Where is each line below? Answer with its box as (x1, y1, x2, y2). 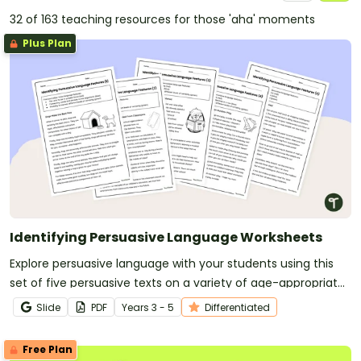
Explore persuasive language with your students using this (10, 255, 334, 272)
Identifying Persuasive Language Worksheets (10, 227, 322, 247)
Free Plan (20, 342, 73, 356)
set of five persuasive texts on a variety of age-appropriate (10, 274, 345, 291)
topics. (10, 293, 47, 310)
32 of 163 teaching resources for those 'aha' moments (10, 11, 315, 27)
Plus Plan (20, 36, 72, 50)
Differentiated (205, 300, 270, 314)
